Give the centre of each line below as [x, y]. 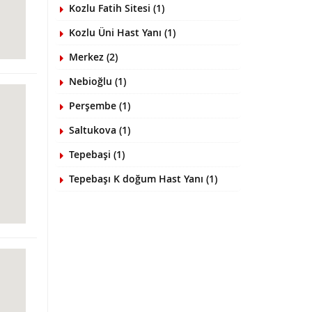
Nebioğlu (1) [97, 81]
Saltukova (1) [99, 130]
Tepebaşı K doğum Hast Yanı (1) [143, 179]
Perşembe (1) [99, 106]
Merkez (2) [93, 57]
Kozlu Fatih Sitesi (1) [116, 8]
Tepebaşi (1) [96, 154]
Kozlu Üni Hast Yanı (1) [122, 32]
